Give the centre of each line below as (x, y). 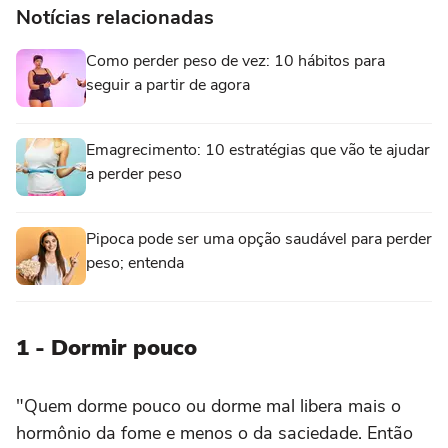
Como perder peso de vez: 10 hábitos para (235, 60)
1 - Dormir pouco (106, 347)
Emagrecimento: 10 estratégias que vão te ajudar (258, 149)
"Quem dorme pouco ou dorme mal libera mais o (208, 405)
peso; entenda (135, 262)
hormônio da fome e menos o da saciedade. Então (214, 432)
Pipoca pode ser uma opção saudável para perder (259, 238)
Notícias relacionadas (115, 17)
